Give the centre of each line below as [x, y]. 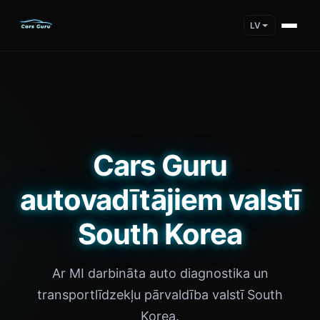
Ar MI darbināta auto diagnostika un [160, 273]
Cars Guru [160, 165]
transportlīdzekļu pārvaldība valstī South [160, 295]
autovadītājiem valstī [160, 200]
